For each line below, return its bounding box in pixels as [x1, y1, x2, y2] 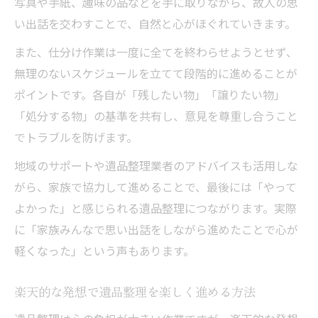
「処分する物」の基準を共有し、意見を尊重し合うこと [14, 107, 298, 124]
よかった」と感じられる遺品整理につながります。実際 [14, 199, 297, 216]
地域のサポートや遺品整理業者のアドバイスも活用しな [14, 157, 298, 174]
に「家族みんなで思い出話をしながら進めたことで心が [14, 221, 298, 238]
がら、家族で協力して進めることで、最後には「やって [14, 178, 297, 195]
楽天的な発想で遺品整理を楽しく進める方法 [14, 283, 256, 300]
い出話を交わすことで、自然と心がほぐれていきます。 [14, 15, 296, 32]
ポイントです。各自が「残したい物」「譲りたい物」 [14, 86, 285, 103]
